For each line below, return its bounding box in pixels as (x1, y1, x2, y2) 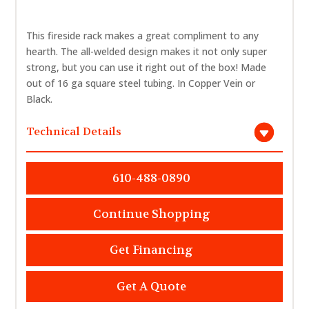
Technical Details (26, 123, 122, 139)
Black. (26, 92, 53, 106)
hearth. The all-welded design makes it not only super (26, 44, 268, 58)
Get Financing (110, 242, 193, 257)
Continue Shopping (92, 206, 210, 221)
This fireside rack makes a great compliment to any (26, 28, 259, 42)
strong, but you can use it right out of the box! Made (26, 60, 267, 74)
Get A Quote (117, 279, 186, 294)
